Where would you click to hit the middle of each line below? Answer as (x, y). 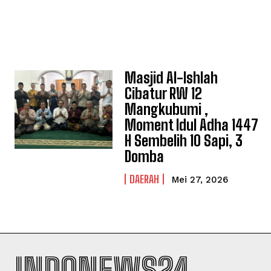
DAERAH (145, 179)
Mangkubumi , (167, 109)
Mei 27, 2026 (200, 180)
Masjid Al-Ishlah (171, 78)
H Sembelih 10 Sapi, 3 (184, 141)
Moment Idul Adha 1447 (192, 125)
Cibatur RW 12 (164, 93)
